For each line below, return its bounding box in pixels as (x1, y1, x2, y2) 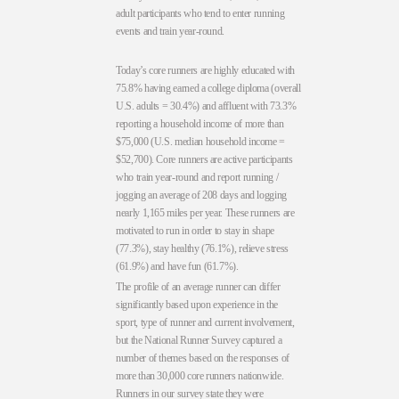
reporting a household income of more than (116, 117, 284, 130)
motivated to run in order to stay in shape (116, 224, 274, 237)
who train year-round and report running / (116, 170, 279, 183)
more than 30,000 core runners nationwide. (116, 370, 284, 383)
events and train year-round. (116, 24, 225, 37)
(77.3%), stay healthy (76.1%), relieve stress (116, 241, 289, 255)
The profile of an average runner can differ (116, 281, 281, 294)
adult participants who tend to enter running (116, 6, 285, 20)
